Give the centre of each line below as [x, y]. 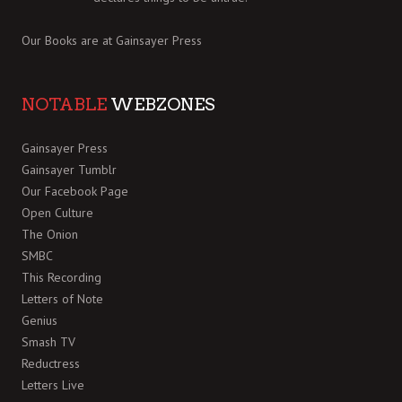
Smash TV [48, 341]
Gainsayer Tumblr [69, 169]
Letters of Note [62, 298]
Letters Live [53, 385]
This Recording [61, 277]
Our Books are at [69, 40]
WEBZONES [161, 104]
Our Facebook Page [75, 191]
